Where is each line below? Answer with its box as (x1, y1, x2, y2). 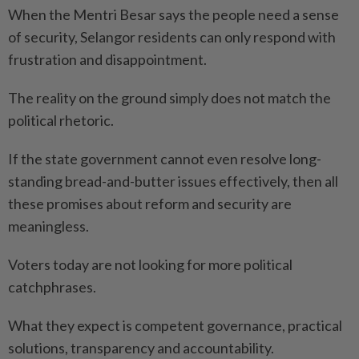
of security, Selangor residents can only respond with (8, 27, 336, 46)
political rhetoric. (8, 111, 114, 129)
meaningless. (8, 216, 89, 235)
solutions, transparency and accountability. (8, 338, 274, 357)
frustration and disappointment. (8, 50, 207, 68)
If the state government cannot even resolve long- (8, 149, 321, 167)
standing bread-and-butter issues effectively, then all (8, 171, 338, 190)
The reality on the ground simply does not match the (8, 88, 331, 107)
